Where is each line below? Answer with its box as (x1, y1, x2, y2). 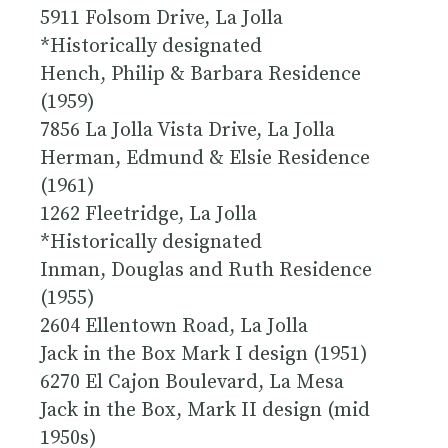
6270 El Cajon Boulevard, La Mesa (40, 369, 344, 395)
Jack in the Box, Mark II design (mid (40, 397, 370, 423)
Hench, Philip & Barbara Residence (40, 61, 361, 87)
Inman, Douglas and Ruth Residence (40, 257, 372, 283)
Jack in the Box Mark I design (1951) (40, 341, 368, 367)
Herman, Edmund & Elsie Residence (40, 145, 370, 171)
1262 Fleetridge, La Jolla (40, 201, 257, 227)
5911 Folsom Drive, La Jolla (40, 5, 283, 31)
